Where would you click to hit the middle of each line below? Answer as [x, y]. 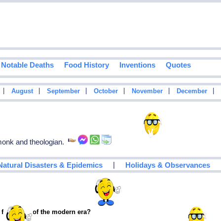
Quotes [178, 65]
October [106, 92]
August [22, 92]
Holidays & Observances [168, 165]
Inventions [137, 65]
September [63, 92]
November [147, 92]
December [192, 92]
